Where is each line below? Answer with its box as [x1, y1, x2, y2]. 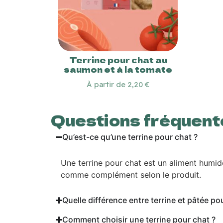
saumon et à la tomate [64, 63, 172, 75]
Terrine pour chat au [69, 53, 167, 66]
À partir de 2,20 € [87, 79, 149, 89]
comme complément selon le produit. [61, 169, 201, 180]
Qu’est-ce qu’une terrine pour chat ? [62, 131, 198, 142]
